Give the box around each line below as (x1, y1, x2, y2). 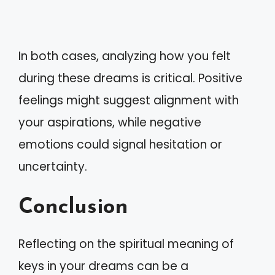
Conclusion (18, 197, 128, 219)
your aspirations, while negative (18, 114, 201, 131)
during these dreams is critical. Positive (18, 69, 242, 87)
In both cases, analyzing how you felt (18, 47, 231, 64)
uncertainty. (18, 158, 87, 175)
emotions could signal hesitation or (18, 136, 222, 153)
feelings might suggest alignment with (18, 91, 239, 109)
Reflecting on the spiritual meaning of (18, 236, 234, 252)
